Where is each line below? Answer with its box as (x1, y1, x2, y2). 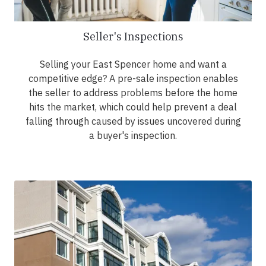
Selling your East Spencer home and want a (39, 58, 227, 71)
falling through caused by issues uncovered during (25, 115, 241, 128)
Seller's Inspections (83, 30, 183, 44)
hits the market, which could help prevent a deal (29, 101, 237, 113)
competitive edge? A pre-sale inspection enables (28, 72, 238, 85)
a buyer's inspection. (89, 129, 177, 142)
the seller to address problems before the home (28, 87, 237, 99)
